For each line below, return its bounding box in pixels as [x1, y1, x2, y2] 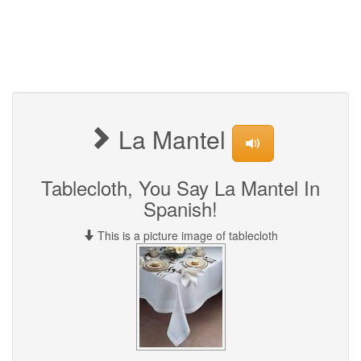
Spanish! [143, 193, 218, 222]
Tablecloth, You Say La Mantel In [41, 172, 320, 201]
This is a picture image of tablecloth [94, 226, 278, 243]
